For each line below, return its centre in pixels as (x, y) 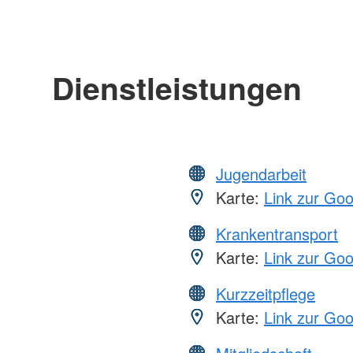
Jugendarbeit (261, 173)
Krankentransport (277, 233)
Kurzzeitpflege (266, 293)
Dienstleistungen (176, 87)
